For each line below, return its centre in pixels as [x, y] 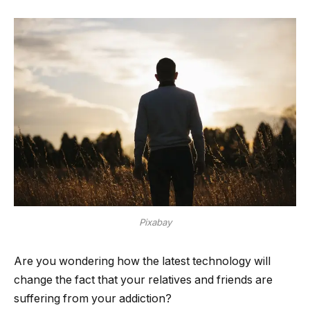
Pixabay [155, 222]
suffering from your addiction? [93, 298]
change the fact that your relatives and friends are [143, 280]
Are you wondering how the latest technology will [142, 261]
